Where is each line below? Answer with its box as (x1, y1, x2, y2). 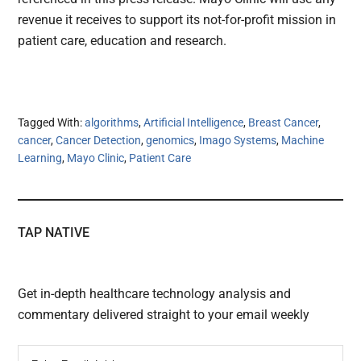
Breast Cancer (248, 115, 319, 129)
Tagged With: (18, 115, 85, 129)
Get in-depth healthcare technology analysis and (18, 285, 292, 301)
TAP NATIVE (18, 224, 90, 240)
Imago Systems (199, 133, 277, 147)
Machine (281, 133, 325, 147)
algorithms (85, 115, 139, 129)
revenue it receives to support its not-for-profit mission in (18, 11, 337, 27)
